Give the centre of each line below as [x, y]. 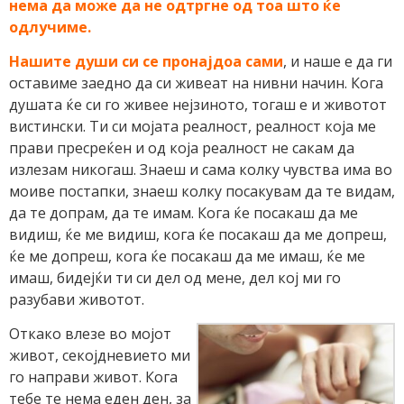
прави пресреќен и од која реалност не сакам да [182, 147]
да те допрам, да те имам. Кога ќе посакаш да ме [184, 212]
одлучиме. [50, 27]
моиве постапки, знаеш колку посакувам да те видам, [202, 191]
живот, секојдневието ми [100, 356]
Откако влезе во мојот [90, 334]
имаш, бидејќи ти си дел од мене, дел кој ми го [175, 277]
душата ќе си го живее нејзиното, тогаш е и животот [198, 104]
